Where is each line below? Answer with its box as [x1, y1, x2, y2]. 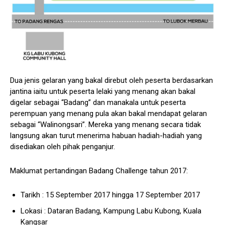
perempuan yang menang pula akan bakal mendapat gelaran [10, 108, 207, 118]
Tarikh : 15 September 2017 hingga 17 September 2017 [21, 190, 200, 199]
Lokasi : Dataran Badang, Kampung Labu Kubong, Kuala [21, 206, 201, 215]
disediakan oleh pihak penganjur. [10, 142, 115, 151]
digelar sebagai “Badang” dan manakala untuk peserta [10, 97, 186, 107]
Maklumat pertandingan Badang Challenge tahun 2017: [10, 166, 188, 175]
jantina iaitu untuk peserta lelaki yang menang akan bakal [10, 86, 195, 96]
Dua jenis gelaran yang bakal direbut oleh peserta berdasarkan [10, 75, 213, 85]
